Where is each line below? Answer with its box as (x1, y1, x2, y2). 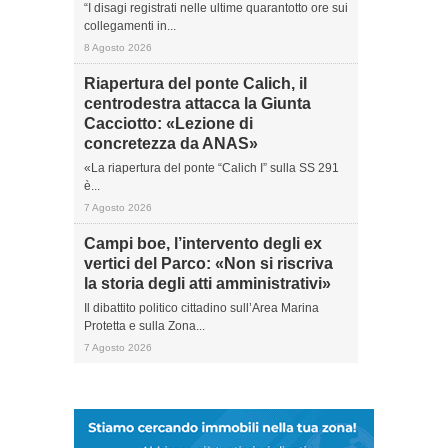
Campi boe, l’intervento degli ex (84, 235, 322, 252)
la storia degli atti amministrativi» (84, 275, 331, 292)
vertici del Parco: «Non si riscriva (84, 255, 333, 272)
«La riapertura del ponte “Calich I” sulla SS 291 (84, 161, 339, 175)
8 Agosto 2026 (84, 42, 152, 53)
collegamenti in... (84, 19, 176, 33)
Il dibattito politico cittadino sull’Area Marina (84, 301, 319, 315)
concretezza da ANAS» (84, 135, 258, 152)
